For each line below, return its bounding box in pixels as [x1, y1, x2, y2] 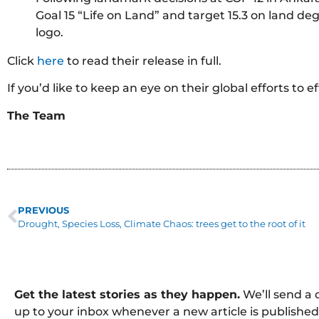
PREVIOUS [18, 204, 69, 216]
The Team [7, 108, 66, 122]
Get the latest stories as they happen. [14, 287, 240, 301]
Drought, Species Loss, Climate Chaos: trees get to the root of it [18, 218, 305, 229]
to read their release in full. [64, 53, 221, 68]
